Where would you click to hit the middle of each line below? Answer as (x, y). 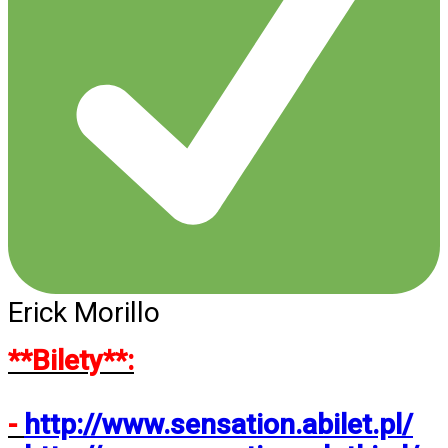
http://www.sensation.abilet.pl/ (218, 425)
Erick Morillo (84, 313)
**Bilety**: (71, 361)
